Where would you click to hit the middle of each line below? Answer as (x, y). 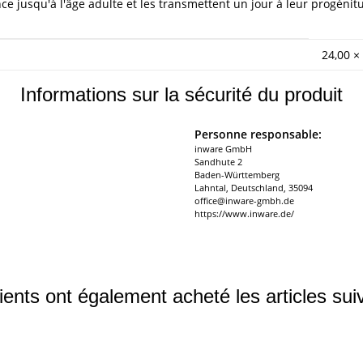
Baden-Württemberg (237, 174)
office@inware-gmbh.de (244, 200)
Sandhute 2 (218, 161)
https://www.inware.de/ (244, 213)
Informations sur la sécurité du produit (181, 94)
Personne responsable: (258, 134)
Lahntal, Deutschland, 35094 (254, 187)
